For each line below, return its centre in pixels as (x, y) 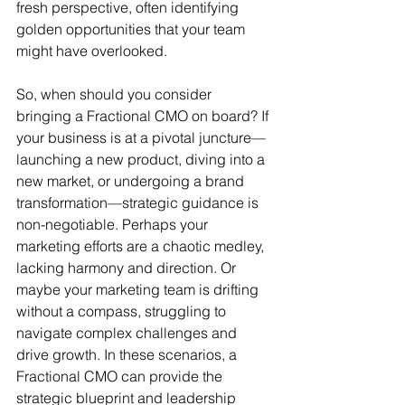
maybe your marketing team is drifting (139, 289)
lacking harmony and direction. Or (128, 268)
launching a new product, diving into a (142, 159)
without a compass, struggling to (123, 311)
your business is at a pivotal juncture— (141, 137)
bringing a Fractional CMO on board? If (144, 116)
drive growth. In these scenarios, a (128, 354)
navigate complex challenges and (128, 333)
